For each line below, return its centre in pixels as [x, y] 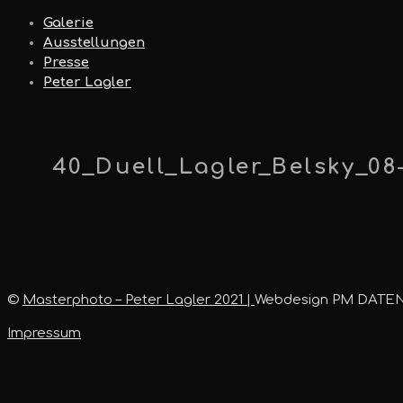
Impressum [44, 334]
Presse [66, 63]
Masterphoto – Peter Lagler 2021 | [139, 300]
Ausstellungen [94, 43]
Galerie [68, 23]
